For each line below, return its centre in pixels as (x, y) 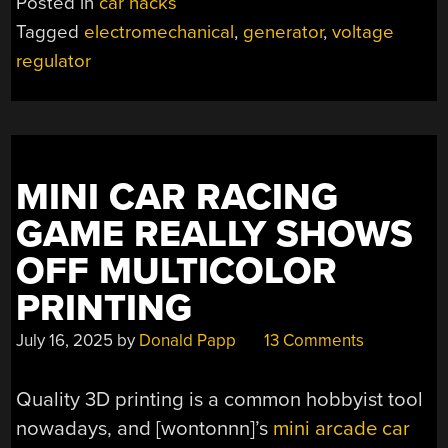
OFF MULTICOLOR (177, 272)
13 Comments (312, 341)
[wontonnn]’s (215, 428)
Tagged (50, 32)
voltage (363, 32)
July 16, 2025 (65, 341)
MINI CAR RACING (177, 198)
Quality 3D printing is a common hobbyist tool (220, 399)
